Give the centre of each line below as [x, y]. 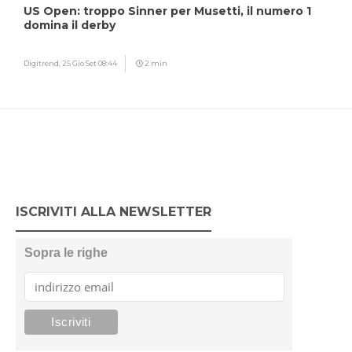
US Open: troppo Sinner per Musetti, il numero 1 [167, 11]
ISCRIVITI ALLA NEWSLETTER [114, 211]
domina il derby [70, 25]
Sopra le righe [66, 252]
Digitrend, [43, 63]
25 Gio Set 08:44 [90, 63]
